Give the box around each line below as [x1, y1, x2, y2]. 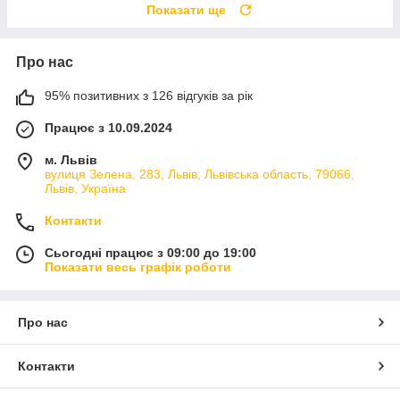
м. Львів [45, 152, 97, 167]
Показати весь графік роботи [45, 259, 231, 274]
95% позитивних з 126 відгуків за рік [45, 87, 253, 103]
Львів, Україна [45, 180, 126, 196]
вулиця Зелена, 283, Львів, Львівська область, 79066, [45, 166, 354, 181]
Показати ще [146, 2, 226, 17]
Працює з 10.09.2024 [45, 120, 172, 135]
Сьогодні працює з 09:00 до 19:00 [45, 245, 256, 260]
